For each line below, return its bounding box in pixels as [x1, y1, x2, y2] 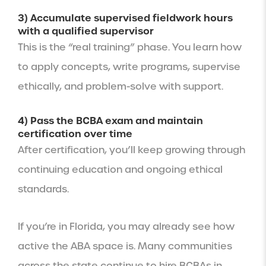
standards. [18, 183, 69, 196]
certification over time [18, 127, 132, 141]
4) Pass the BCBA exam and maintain [18, 114, 203, 128]
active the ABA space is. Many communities [18, 240, 232, 253]
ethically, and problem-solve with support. [18, 80, 223, 93]
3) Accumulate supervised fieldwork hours [18, 11, 233, 25]
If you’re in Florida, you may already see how [18, 220, 235, 233]
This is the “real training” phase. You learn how [18, 41, 242, 54]
